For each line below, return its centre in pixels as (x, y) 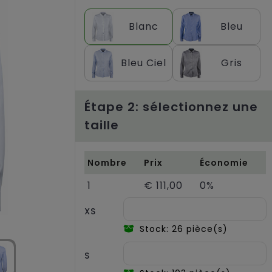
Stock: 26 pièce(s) (184, 229)
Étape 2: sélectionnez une (171, 107)
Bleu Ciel (143, 63)
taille (102, 125)
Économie (224, 162)
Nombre (107, 162)
